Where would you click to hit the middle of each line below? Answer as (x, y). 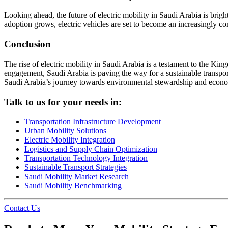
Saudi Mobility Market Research (77, 177)
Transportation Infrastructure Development (93, 122)
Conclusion (27, 44)
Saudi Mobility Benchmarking (73, 186)
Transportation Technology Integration (86, 158)
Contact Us (22, 208)
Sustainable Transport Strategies (76, 167)
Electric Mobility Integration (70, 140)
